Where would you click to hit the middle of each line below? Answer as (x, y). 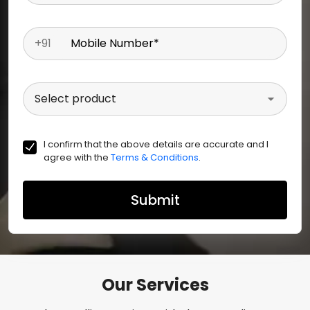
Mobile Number (112, 43)
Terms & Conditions (155, 157)
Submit (155, 200)
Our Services (155, 285)
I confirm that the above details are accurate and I (156, 144)
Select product (75, 99)
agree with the (77, 157)
